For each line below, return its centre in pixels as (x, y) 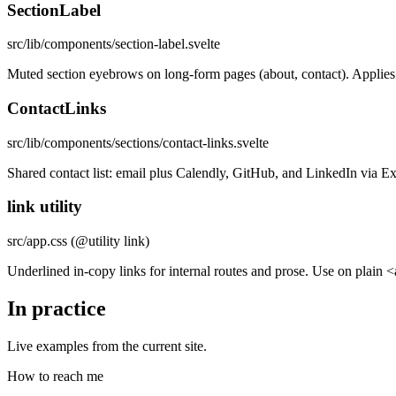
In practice (57, 308)
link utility (45, 207)
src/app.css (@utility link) (78, 241)
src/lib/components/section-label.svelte (114, 44)
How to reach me (55, 376)
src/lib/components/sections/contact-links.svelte (138, 142)
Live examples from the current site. (107, 346)
